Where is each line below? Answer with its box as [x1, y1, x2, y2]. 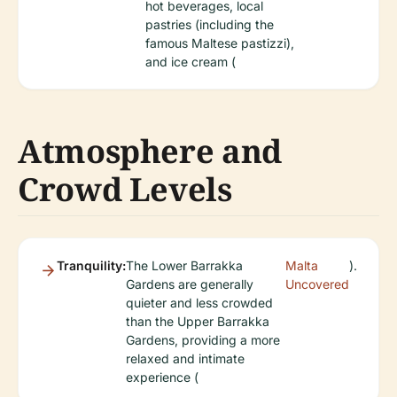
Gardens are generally [126, 276, 253, 292]
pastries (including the [145, 17, 274, 32]
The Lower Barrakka [126, 258, 243, 273]
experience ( [126, 370, 198, 385]
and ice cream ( [145, 54, 236, 69]
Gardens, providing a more [126, 332, 280, 347]
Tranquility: [57, 258, 126, 273]
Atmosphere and [18, 129, 282, 173]
